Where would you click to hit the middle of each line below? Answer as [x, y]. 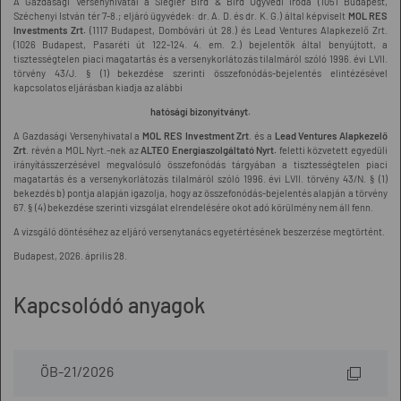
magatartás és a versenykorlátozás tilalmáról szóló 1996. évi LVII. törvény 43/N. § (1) [200, 179]
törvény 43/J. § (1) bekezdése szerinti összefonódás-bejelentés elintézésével [200, 73]
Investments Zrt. [50, 30]
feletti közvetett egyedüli [333, 150]
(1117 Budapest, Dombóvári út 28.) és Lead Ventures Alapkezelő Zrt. [237, 30]
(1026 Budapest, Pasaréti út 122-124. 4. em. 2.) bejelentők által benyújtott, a [200, 44]
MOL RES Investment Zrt [196, 136]
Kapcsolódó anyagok [109, 305]
